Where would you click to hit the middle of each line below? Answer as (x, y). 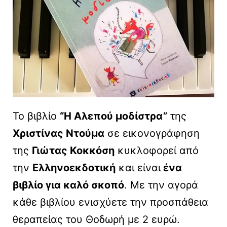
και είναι (138, 168)
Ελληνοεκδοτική (74, 168)
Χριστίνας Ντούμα (59, 134)
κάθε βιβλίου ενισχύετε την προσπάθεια (110, 202)
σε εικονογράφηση (152, 134)
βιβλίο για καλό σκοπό (68, 185)
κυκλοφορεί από (157, 151)
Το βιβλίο (36, 116)
